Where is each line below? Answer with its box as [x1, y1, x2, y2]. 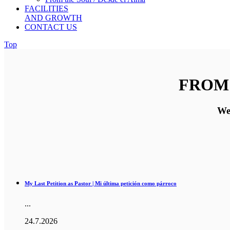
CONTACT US [25, 22, 77, 31]
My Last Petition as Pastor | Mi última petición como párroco [25, 180, 177, 186]
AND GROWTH [25, 13, 82, 22]
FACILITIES [25, 4, 68, 13]
